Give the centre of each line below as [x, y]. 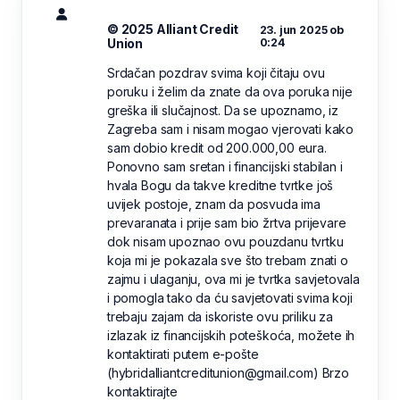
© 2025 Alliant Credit [173, 29]
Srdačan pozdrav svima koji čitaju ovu [216, 73]
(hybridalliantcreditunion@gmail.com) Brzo [228, 373]
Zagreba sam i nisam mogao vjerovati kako [230, 129]
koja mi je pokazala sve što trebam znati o [228, 261]
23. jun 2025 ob [301, 30]
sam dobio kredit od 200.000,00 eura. [217, 148]
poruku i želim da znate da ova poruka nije [230, 92]
